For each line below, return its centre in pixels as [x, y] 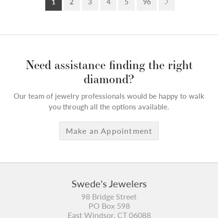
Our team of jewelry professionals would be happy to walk [109, 96]
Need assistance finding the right [109, 64]
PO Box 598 [109, 205]
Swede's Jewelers [109, 183]
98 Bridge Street [109, 196]
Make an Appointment [109, 130]
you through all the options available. [109, 106]
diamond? [109, 78]
